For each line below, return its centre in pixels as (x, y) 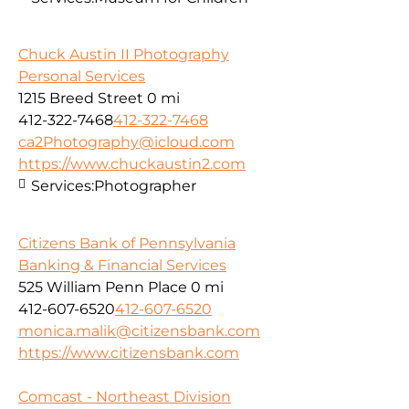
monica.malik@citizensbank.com (139, 330)
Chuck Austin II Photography (124, 55)
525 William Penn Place (103, 287)
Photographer (145, 186)
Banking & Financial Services (122, 265)
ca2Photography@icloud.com (126, 142)
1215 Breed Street (81, 99)
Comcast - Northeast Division (125, 396)
